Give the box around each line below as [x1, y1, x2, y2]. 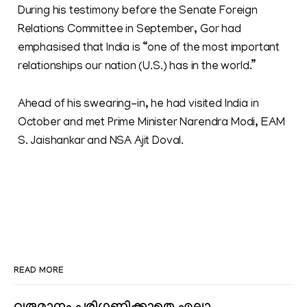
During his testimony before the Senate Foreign [17, 5, 258, 19]
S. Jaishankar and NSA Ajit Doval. [17, 136, 184, 149]
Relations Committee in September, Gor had [17, 24, 241, 37]
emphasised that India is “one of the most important [17, 42, 280, 56]
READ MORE [14, 267, 64, 277]
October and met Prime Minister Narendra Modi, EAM [17, 117, 285, 130]
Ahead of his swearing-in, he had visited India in [17, 99, 259, 112]
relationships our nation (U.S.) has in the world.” [17, 61, 257, 74]
